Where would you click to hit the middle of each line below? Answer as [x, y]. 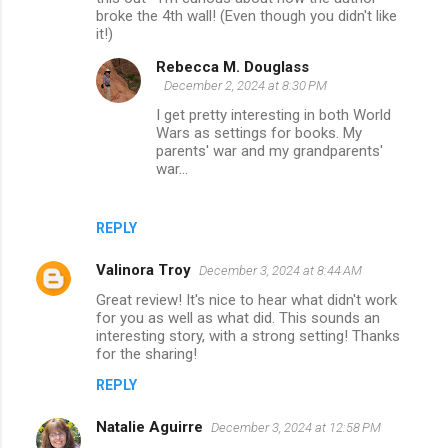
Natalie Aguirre [149, 426]
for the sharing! [146, 353]
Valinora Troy [143, 269]
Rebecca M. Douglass [232, 66]
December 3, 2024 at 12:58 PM [296, 427]
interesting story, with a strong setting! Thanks [248, 335]
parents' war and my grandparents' [269, 150]
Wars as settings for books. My [259, 132]
